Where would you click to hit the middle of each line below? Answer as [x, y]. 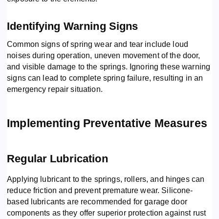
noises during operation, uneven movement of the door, [104, 55]
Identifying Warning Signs [73, 26]
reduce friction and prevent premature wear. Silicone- [100, 190]
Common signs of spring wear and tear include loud [98, 44]
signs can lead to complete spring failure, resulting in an [105, 78]
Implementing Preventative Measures [107, 123]
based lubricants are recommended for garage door [97, 201]
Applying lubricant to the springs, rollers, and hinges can [106, 179]
